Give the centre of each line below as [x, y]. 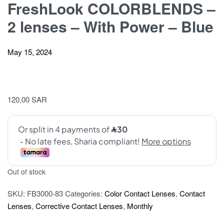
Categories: [85, 193]
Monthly [140, 205]
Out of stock [26, 172]
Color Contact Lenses [140, 193]
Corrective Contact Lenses [79, 205]
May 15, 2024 [30, 52]
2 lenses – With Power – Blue [110, 26]
